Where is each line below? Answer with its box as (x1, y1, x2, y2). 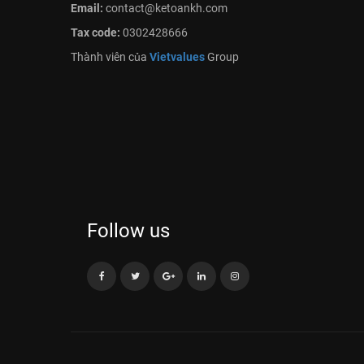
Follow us (87, 219, 170, 242)
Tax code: (71, 26, 123, 39)
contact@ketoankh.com (103, 2, 227, 15)
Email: (71, 2, 103, 15)
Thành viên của (71, 50, 149, 63)
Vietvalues (149, 50, 205, 63)
